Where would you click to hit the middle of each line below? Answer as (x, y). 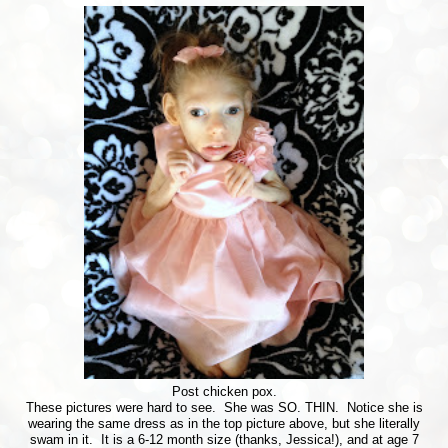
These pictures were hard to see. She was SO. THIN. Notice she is (224, 408)
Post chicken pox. (224, 392)
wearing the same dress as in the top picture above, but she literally (224, 424)
